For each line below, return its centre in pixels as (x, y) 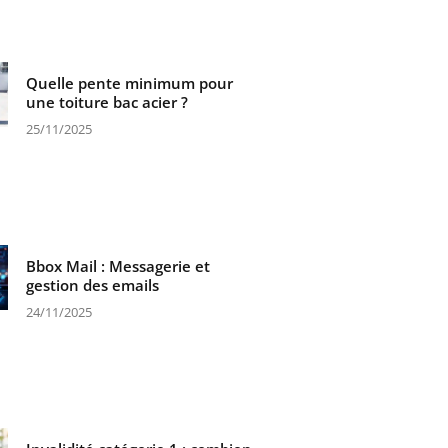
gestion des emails (92, 285)
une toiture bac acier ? (106, 102)
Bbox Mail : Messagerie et (117, 266)
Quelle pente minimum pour (129, 83)
